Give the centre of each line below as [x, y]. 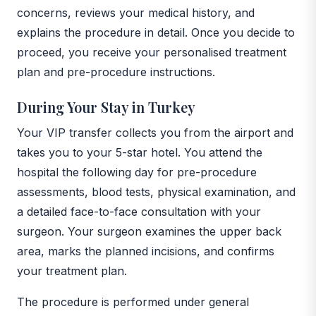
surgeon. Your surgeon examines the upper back [149, 231]
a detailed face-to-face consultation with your [139, 211]
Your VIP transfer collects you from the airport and [155, 132]
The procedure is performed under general [133, 302]
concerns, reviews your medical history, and [136, 12]
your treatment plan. [72, 271]
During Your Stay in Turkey [106, 107]
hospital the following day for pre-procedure [137, 172]
